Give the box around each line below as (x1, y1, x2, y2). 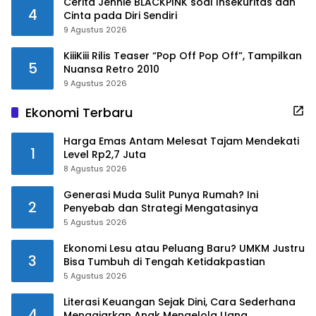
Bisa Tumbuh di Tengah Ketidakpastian (63, 254, 265, 269)
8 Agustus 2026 (63, 162, 127, 174)
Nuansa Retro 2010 (63, 61, 159, 76)
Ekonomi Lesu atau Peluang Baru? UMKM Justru (63, 241, 305, 255)
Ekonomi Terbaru (25, 103, 133, 121)
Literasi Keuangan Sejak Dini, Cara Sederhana (63, 294, 296, 309)
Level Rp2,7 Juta (63, 147, 146, 162)
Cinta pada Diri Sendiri (63, 8, 177, 23)
